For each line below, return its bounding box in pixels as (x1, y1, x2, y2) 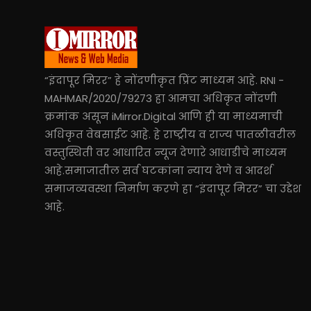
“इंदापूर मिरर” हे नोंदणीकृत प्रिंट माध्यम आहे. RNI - (44, 73, 284, 87)
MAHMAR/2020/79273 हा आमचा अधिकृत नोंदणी (44, 91, 277, 106)
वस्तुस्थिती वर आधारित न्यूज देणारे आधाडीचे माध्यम (44, 145, 287, 160)
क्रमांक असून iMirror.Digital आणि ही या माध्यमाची (44, 109, 283, 124)
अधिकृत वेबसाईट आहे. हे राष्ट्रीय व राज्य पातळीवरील (44, 127, 296, 142)
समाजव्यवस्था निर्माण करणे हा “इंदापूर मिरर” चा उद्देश (44, 181, 301, 196)
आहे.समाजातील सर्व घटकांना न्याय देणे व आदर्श (44, 163, 272, 178)
